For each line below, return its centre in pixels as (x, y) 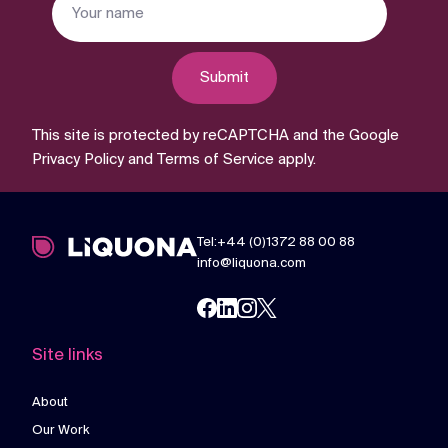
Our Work (60, 430)
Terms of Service (215, 160)
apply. (295, 160)
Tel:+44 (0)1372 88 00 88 (276, 242)
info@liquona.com (251, 263)
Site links (67, 355)
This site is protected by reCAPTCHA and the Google (215, 136)
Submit (224, 78)
